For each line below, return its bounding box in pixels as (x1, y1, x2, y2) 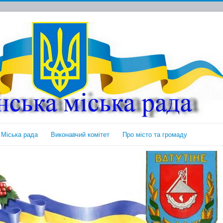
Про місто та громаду (122, 129, 187, 139)
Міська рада (1, 129, 38, 139)
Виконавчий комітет (51, 129, 110, 139)
